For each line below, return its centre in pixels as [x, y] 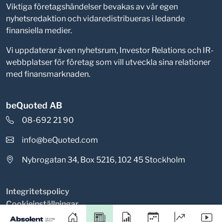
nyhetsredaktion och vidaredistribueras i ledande [95, 19]
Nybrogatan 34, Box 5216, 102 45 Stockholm [104, 160]
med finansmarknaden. [48, 74]
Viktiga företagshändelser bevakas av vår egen [92, 7]
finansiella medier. [39, 31]
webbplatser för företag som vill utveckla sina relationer [108, 62]
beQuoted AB [34, 106]
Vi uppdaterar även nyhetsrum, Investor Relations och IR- [110, 51]
